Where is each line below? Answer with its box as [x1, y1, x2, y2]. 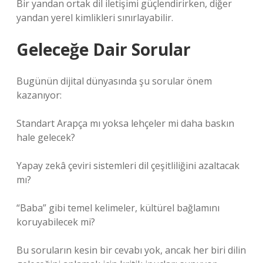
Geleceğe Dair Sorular [16, 38, 191, 60]
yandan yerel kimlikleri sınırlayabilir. [16, 11, 173, 24]
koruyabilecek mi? [16, 215, 95, 228]
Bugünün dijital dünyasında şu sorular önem [16, 75, 212, 87]
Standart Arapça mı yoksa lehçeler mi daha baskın [16, 117, 234, 130]
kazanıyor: [16, 89, 62, 102]
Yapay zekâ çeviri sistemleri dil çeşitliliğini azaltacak [16, 159, 240, 172]
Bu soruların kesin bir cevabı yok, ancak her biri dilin [16, 244, 246, 257]
